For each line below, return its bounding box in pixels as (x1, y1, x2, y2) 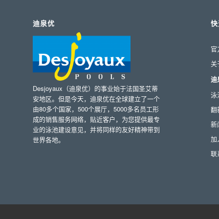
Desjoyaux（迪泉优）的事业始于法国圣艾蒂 (33, 84, 158, 93)
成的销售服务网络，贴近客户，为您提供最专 (33, 114, 160, 124)
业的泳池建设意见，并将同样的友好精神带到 (33, 125, 160, 134)
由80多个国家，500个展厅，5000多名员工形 (33, 104, 159, 114)
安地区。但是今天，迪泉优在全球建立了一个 (33, 94, 160, 104)
